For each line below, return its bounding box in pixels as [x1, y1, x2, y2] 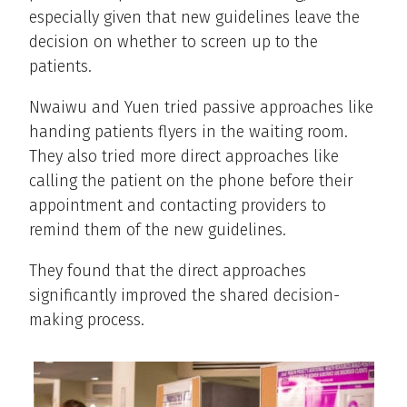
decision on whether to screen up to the [29, 32, 318, 53]
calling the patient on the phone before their [29, 171, 353, 192]
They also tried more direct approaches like [29, 146, 339, 167]
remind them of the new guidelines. [29, 220, 286, 241]
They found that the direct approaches [29, 261, 306, 282]
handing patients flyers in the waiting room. [29, 122, 348, 143]
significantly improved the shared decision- [29, 285, 340, 306]
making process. [29, 310, 144, 331]
